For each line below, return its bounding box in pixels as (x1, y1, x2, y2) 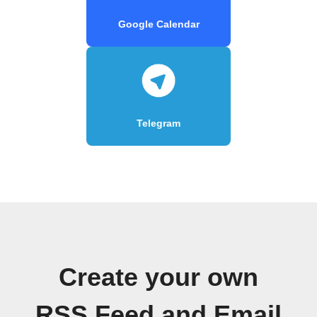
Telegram (137, 117, 180, 129)
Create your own (59, 263, 258, 292)
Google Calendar (117, 18, 200, 30)
